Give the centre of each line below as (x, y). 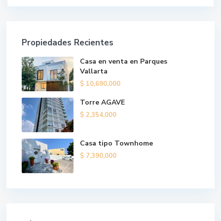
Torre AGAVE (102, 102)
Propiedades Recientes (68, 43)
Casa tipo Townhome (116, 143)
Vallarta (94, 71)
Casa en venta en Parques (124, 61)
